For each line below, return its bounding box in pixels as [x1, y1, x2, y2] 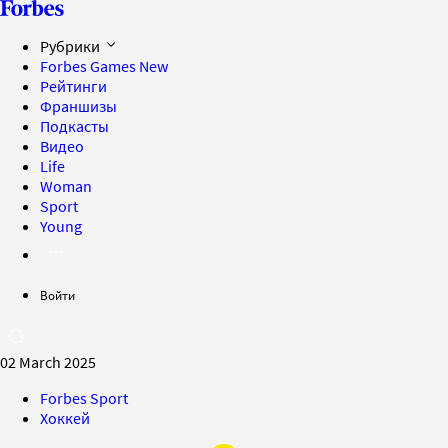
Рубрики [40, 36, 103, 56]
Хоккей [40, 408, 90, 428]
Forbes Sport [40, 388, 128, 408]
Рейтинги [40, 76, 107, 96]
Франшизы [40, 96, 117, 116]
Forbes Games [40, 56, 139, 76]
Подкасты [40, 116, 109, 136]
